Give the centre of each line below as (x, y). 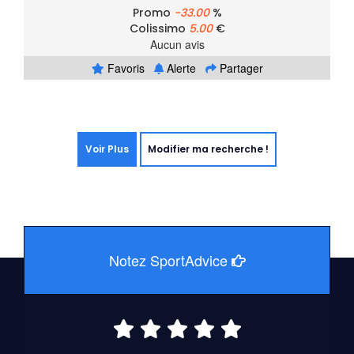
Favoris (124, 68)
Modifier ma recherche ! (208, 149)
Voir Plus (107, 149)
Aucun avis (177, 45)
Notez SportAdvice (170, 260)
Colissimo (159, 29)
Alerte (179, 68)
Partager (239, 68)
